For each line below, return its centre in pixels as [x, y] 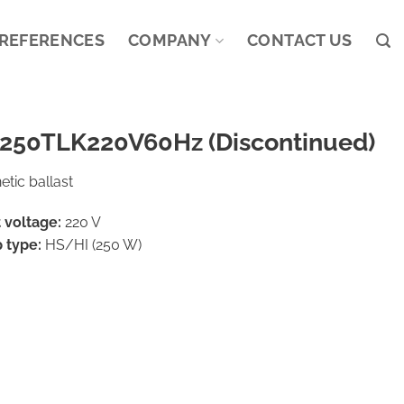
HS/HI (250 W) [93, 245]
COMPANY [170, 40]
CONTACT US [300, 40]
